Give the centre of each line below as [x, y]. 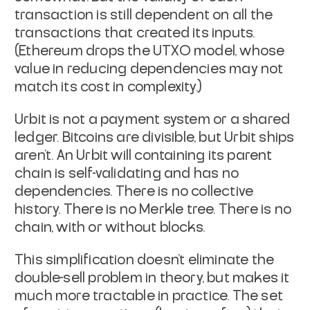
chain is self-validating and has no [127, 173]
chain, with [50, 227]
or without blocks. [147, 227]
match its [46, 87]
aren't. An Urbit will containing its [120, 155]
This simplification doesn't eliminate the [145, 260]
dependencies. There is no [101, 191]
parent [250, 155]
